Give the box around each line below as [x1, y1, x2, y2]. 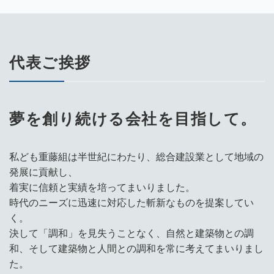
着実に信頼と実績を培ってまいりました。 [9, 182, 195, 193]
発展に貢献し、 [9, 167, 78, 177]
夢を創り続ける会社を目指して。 [9, 110, 257, 127]
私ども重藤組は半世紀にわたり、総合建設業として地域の [9, 152, 264, 162]
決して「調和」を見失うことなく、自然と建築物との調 [9, 228, 254, 239]
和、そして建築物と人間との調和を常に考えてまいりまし [9, 243, 264, 254]
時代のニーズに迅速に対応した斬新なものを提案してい [9, 198, 254, 208]
